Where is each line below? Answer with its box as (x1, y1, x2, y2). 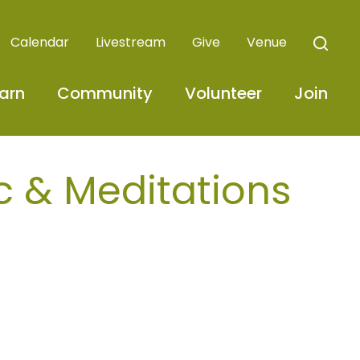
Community (56, 82, 153, 104)
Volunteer (184, 82, 262, 104)
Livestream (95, 33, 166, 51)
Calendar (10, 33, 69, 51)
